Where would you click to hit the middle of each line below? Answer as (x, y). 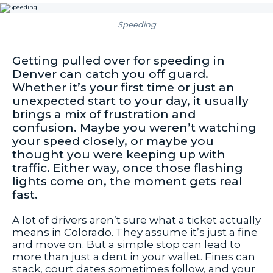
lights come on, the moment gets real (127, 182)
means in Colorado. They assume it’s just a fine (135, 232)
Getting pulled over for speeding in (119, 61)
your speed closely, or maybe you (113, 141)
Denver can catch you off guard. (110, 74)
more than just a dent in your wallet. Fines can (134, 257)
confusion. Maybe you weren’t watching (134, 128)
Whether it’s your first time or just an (123, 88)
